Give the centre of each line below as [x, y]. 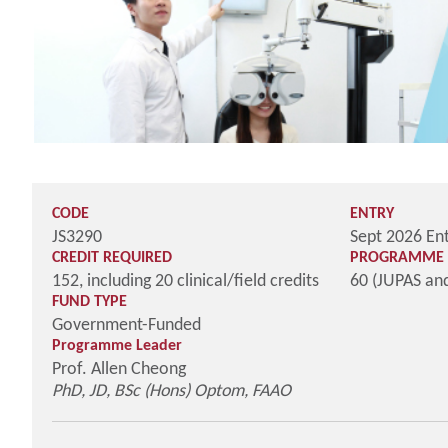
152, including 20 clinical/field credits [185, 279]
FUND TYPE [89, 300]
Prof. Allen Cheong [121, 367]
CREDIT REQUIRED [112, 256]
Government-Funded [126, 323]
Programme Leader [117, 344]
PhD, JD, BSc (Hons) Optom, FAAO [171, 389]
